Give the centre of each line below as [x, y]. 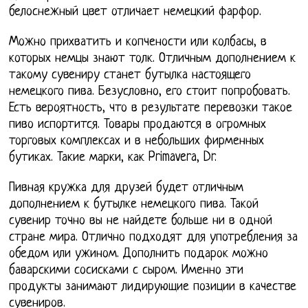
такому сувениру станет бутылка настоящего [130, 75]
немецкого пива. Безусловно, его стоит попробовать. [150, 91]
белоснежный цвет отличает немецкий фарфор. [135, 12]
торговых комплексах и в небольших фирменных [137, 141]
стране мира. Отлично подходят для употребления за [154, 237]
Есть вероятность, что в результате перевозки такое [151, 108]
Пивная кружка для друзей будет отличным [126, 188]
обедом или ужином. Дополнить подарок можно [139, 254]
